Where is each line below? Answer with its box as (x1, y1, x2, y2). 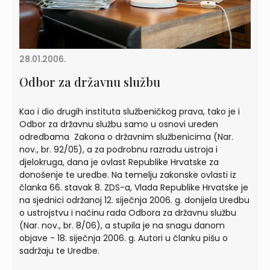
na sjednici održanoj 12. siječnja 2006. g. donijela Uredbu (19, 193, 250, 206)
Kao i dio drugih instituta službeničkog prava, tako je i (19, 105, 240, 118)
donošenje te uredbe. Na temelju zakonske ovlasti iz (19, 168, 236, 181)
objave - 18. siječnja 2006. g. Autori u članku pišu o (19, 231, 228, 244)
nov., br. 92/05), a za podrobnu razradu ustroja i (19, 143, 218, 155)
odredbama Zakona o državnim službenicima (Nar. (19, 130, 233, 143)
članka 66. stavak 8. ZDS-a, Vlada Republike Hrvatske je (19, 181, 248, 193)
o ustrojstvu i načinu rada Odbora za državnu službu (19, 206, 236, 219)
